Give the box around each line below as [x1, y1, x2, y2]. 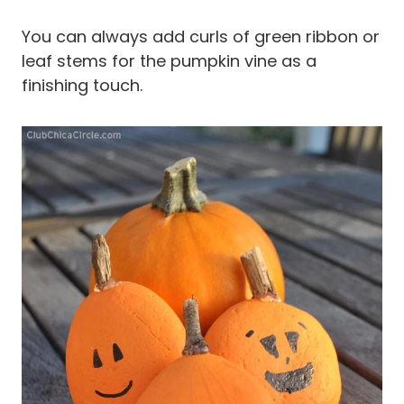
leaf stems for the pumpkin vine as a [22, 49, 317, 72]
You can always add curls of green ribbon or [22, 24, 380, 48]
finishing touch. [22, 73, 142, 96]
